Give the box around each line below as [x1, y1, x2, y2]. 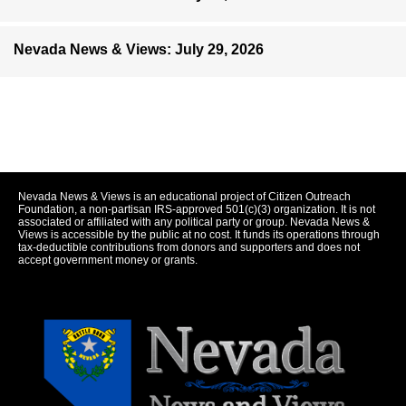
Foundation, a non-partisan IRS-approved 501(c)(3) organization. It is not [18, 203, 375, 217]
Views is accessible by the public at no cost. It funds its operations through [18, 228, 380, 242]
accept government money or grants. [18, 254, 198, 267]
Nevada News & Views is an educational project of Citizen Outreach [18, 190, 351, 204]
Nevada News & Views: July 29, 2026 [14, 42, 264, 58]
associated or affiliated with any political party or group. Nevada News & [18, 216, 370, 229]
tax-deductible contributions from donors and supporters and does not [18, 241, 360, 255]
